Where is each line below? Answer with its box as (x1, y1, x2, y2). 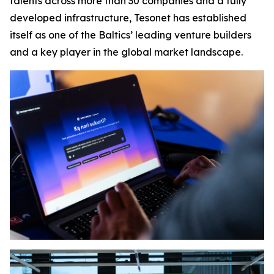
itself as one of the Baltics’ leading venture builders (10, 29, 251, 41)
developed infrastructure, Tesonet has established (10, 12, 246, 24)
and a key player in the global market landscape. (10, 46, 243, 58)
